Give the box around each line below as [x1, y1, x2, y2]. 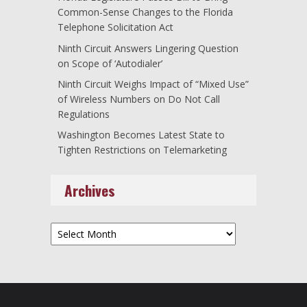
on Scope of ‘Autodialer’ [58, 56, 162, 70]
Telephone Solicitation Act [58, 21, 173, 34]
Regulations [58, 108, 110, 121]
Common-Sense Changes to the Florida [58, 5, 233, 19]
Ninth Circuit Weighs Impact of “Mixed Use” [58, 77, 249, 91]
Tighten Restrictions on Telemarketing [58, 143, 227, 157]
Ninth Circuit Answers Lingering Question [58, 41, 238, 55]
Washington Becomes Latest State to [58, 128, 225, 142]
